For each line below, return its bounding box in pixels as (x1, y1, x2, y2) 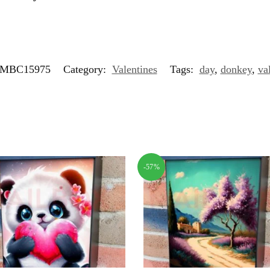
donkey (220, 63, 252, 75)
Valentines (111, 63, 157, 75)
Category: (63, 63, 109, 75)
